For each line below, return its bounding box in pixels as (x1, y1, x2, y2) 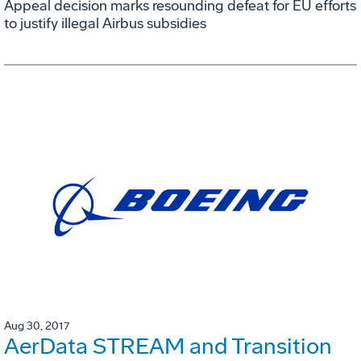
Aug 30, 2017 (4, 318, 69, 333)
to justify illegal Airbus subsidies (4, 15, 206, 33)
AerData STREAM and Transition (4, 332, 332, 359)
